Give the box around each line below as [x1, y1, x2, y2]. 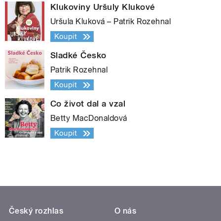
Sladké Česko [50, 50, 107, 61]
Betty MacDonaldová [50, 113, 127, 123]
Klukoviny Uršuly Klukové [50, 2, 155, 12]
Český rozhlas [9, 206, 64, 216]
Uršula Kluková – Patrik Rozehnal [50, 17, 171, 27]
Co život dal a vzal [50, 99, 126, 109]
